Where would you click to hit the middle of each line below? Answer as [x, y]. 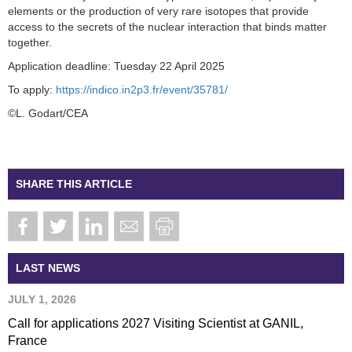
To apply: [32, 89]
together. [30, 42]
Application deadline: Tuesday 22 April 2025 [116, 66]
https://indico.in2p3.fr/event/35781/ [142, 89]
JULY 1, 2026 [42, 299]
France [27, 340]
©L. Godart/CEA [48, 113]
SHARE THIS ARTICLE [74, 183]
